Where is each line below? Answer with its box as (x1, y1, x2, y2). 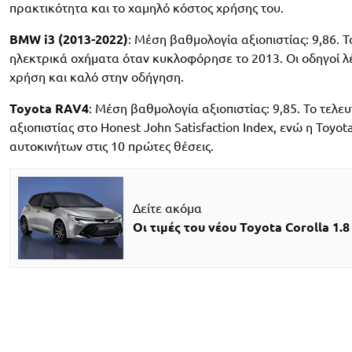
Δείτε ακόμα (132, 201, 202, 216)
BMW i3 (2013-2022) (9, 31, 128, 46)
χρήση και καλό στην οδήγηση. (9, 69, 184, 84)
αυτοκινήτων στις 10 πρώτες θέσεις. (9, 138, 214, 153)
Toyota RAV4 (9, 101, 89, 115)
